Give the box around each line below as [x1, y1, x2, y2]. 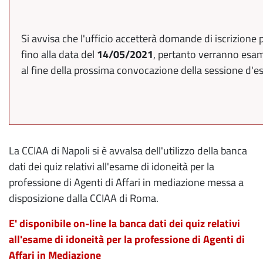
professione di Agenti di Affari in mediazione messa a [9, 174, 244, 190]
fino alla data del [21, 46, 97, 62]
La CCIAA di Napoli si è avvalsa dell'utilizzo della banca [9, 143, 247, 159]
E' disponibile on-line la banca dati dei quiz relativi [9, 215, 240, 231]
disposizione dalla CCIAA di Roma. [9, 190, 159, 206]
